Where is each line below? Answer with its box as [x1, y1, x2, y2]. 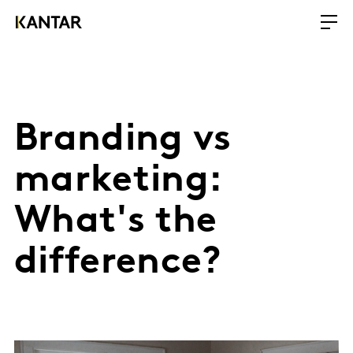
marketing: [14, 162, 221, 200]
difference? [14, 244, 221, 282]
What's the [14, 203, 217, 241]
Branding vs [14, 121, 232, 159]
